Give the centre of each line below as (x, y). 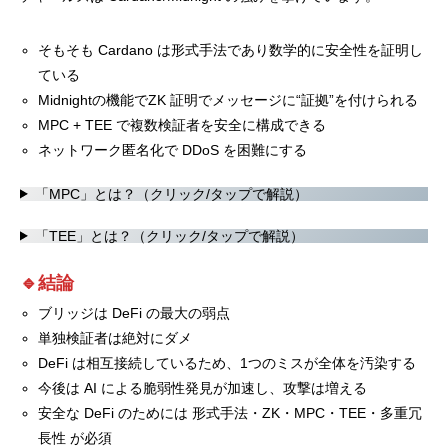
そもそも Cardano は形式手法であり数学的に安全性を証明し (231, 49)
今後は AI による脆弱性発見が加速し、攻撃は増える (203, 387)
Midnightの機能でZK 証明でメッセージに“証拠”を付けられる (228, 99)
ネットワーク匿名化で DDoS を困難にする (173, 149)
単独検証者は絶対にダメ (115, 337)
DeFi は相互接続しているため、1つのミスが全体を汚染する (227, 362)
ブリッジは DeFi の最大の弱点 (134, 312)
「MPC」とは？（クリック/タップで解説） (171, 193)
